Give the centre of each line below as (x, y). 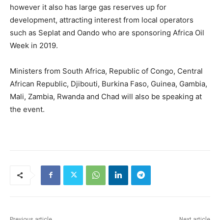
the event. (27, 109)
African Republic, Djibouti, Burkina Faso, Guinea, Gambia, (109, 83)
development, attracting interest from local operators (102, 20)
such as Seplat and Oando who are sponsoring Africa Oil (107, 32)
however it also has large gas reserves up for (88, 7)
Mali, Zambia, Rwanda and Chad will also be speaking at (106, 96)
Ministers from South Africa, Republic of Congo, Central (106, 71)
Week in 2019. (34, 45)
